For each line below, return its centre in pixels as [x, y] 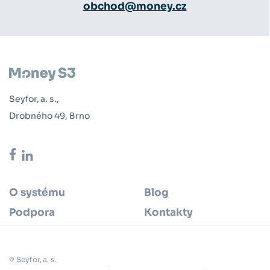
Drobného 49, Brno [49, 115]
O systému [37, 193]
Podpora [32, 213]
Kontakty [168, 213]
